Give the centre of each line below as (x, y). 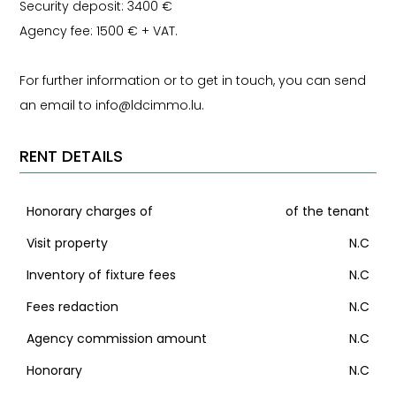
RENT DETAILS (72, 156)
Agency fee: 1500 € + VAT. (99, 31)
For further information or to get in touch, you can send (193, 80)
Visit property (67, 243)
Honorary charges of (89, 211)
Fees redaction (72, 306)
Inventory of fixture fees (101, 274)
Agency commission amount (116, 338)
